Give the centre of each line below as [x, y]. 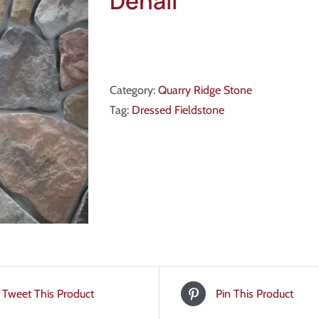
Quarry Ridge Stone [205, 90]
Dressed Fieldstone [178, 110]
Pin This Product [255, 293]
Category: [134, 90]
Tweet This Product [48, 293]
